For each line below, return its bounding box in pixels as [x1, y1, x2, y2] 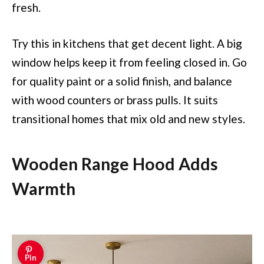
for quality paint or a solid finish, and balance [12, 74, 232, 88]
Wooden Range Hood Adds [12, 153, 218, 174]
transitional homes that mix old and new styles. [12, 112, 245, 126]
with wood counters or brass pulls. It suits [12, 93, 218, 107]
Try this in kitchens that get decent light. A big [12, 37, 242, 51]
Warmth [12, 178, 75, 199]
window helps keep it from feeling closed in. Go [12, 55, 247, 70]
